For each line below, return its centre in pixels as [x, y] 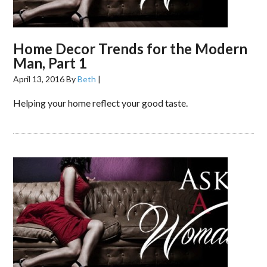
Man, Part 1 [50, 63]
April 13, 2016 [39, 79]
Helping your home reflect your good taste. [101, 103]
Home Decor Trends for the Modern [131, 49]
